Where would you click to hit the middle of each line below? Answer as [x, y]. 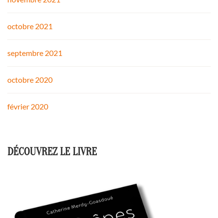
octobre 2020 [30, 80]
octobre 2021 [30, 26]
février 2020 [28, 107]
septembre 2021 [35, 53]
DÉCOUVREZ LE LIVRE [52, 152]
